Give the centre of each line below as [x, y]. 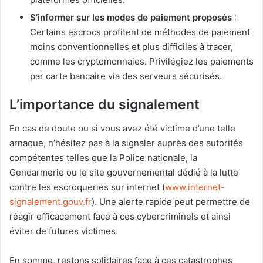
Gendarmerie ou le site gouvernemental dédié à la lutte [124, 172]
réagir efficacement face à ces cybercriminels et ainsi [120, 216]
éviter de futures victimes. [64, 231]
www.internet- [195, 187]
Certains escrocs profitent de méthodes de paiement [140, 32]
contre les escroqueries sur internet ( [87, 187]
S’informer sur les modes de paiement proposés [131, 18]
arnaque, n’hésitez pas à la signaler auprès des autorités [126, 143]
